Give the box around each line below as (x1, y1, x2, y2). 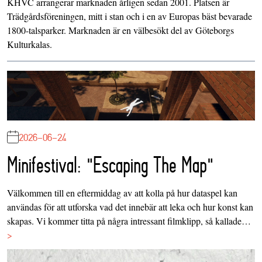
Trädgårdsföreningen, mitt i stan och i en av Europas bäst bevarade (7, 9, 252, 22)
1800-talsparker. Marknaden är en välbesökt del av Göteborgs (7, 23, 234, 36)
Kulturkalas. (7, 37, 52, 50)
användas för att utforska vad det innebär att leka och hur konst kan (7, 200, 253, 213)
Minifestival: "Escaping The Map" (7, 152, 213, 177)
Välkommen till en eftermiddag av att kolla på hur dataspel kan (7, 186, 237, 199)
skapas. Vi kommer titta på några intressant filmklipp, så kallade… (7, 214, 251, 227)
